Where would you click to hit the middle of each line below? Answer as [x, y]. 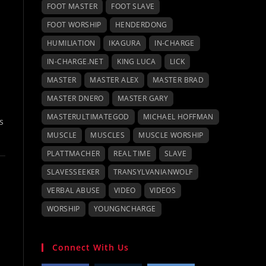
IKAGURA [125, 43]
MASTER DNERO [75, 98]
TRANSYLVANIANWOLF [153, 172]
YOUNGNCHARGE [125, 209]
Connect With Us [91, 247]
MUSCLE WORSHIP [171, 135]
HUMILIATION [71, 43]
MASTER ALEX [114, 80]
